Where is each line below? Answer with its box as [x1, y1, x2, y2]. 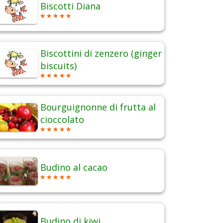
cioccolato [40, 113, 84, 126]
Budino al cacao [40, 161, 108, 174]
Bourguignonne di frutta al [40, 101, 156, 113]
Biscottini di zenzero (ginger [40, 47, 162, 60]
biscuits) [40, 60, 77, 72]
